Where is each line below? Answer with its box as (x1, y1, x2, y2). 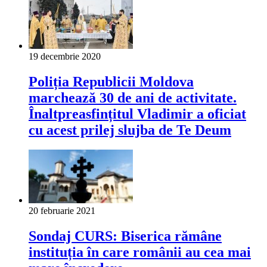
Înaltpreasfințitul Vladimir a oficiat (29, 105, 246, 122)
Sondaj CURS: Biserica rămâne (29, 228, 222, 244)
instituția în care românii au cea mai (29, 244, 251, 260)
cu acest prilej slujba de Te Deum (29, 122, 231, 138)
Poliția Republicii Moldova (29, 73, 194, 89)
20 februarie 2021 (29, 206, 95, 216)
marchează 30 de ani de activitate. (29, 89, 237, 105)
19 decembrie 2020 (29, 51, 101, 61)
